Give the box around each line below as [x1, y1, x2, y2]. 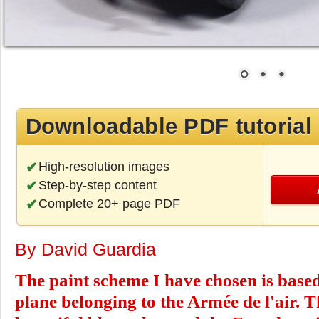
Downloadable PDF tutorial [25, 113, 312, 139]
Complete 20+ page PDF [38, 196, 180, 211]
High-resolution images [38, 159, 169, 174]
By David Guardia [15, 239, 166, 259]
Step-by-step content [38, 177, 157, 192]
